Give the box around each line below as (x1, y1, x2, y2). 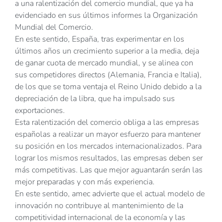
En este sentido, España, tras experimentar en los (15, 34, 184, 45)
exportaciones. (15, 105, 65, 116)
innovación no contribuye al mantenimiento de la (15, 200, 183, 212)
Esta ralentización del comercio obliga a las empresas (15, 117, 199, 128)
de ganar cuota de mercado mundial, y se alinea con (15, 57, 193, 69)
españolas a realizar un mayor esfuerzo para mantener (15, 129, 201, 140)
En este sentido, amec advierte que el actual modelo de (15, 188, 205, 200)
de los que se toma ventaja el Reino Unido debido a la (15, 81, 202, 93)
